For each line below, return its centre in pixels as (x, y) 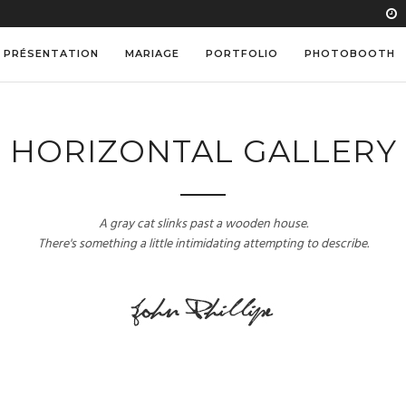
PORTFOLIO (242, 53)
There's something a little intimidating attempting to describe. (203, 244)
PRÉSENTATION (51, 53)
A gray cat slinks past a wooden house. (203, 224)
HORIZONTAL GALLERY (203, 151)
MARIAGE (152, 53)
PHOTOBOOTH (350, 53)
